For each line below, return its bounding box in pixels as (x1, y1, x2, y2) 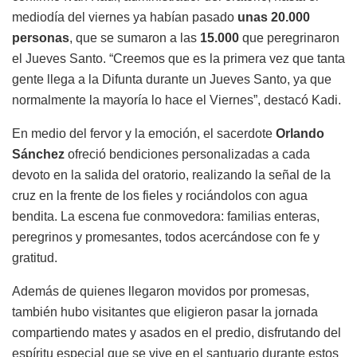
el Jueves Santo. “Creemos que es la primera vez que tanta (12, 51, 345, 65)
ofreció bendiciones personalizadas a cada (65, 147, 310, 161)
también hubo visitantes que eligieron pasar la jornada (12, 304, 318, 319)
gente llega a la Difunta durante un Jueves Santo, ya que (12, 72, 331, 86)
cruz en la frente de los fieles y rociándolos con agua (12, 188, 308, 202)
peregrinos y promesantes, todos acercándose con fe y (12, 229, 320, 244)
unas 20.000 (237, 10, 310, 24)
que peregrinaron (239, 30, 339, 45)
